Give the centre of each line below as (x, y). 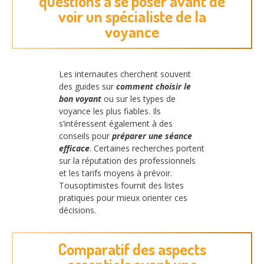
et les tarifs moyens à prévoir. (115, 173)
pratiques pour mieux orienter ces (123, 198)
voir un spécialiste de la (132, 16)
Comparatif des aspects (132, 249)
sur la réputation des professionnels (127, 161)
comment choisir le (154, 87)
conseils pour (85, 136)
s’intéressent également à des (116, 124)
